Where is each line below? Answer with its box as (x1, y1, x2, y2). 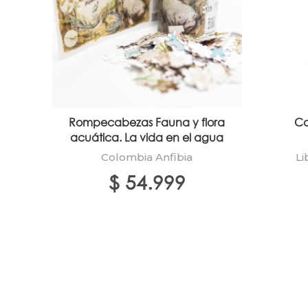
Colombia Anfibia (101, 150, 193, 164)
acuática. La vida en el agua (70, 129, 224, 144)
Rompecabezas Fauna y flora (69, 114, 225, 129)
